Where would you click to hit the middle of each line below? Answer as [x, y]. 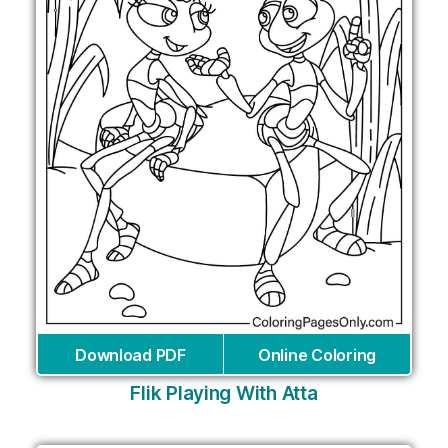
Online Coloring [317, 354]
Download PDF [130, 354]
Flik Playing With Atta [224, 393]
